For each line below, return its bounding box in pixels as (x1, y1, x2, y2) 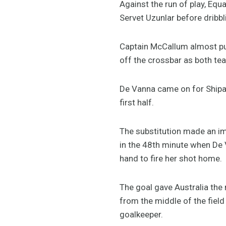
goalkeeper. (120, 209, 163, 219)
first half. (120, 97, 154, 107)
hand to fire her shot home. (120, 153, 222, 163)
